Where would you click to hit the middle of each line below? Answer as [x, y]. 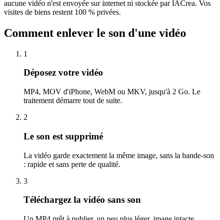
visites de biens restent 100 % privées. [62, 12]
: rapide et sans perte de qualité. [72, 164]
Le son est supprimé [63, 136]
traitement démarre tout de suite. [73, 101]
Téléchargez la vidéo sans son [82, 200]
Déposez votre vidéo [63, 73]
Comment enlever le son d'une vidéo [95, 33]
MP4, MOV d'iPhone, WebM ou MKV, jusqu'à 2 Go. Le [112, 92]
